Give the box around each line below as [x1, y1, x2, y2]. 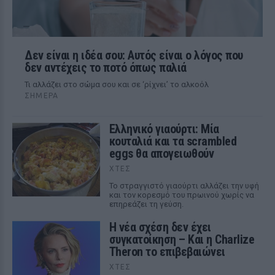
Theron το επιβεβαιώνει [109, 244, 225, 259]
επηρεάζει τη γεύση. [109, 199, 184, 209]
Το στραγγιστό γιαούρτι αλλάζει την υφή [109, 181, 259, 190]
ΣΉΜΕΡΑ [25, 91, 59, 99]
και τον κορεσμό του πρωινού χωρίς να [109, 190, 254, 199]
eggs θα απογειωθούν [109, 146, 214, 161]
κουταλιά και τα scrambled [109, 134, 237, 149]
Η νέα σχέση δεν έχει [109, 220, 211, 234]
